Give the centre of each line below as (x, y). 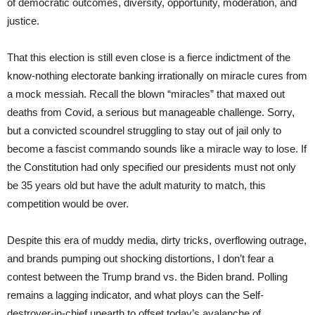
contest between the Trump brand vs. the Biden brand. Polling (147, 276)
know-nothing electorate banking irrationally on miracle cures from (157, 75)
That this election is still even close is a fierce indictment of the (149, 57)
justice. (23, 20)
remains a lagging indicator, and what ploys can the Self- (135, 295)
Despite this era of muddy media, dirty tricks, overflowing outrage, (157, 240)
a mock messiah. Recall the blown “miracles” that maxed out (146, 94)
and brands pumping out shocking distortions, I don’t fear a (140, 258)
